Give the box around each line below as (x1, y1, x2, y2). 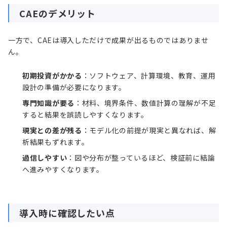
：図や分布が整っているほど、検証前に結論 (67, 153, 215, 163)
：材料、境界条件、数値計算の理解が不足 (74, 98, 216, 108)
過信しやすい (22, 153, 67, 163)
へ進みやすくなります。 (22, 164, 104, 175)
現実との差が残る (22, 125, 82, 136)
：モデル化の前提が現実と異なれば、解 (82, 125, 216, 136)
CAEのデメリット (19, 7, 96, 20)
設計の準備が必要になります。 (22, 82, 126, 93)
